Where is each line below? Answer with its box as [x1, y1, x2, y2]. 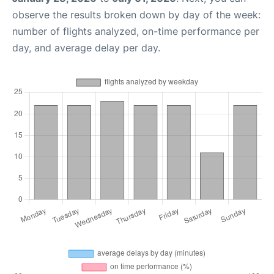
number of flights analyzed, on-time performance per [12, 25, 259, 37]
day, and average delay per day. [12, 42, 160, 54]
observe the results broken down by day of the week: [12, 9, 261, 21]
